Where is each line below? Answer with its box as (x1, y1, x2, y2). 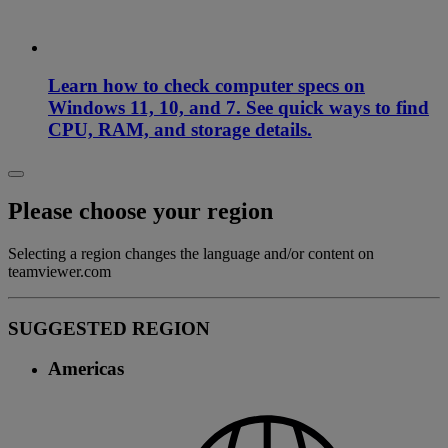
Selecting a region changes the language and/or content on (8, 244, 374, 262)
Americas (48, 358, 124, 380)
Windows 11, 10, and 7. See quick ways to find (48, 97, 429, 119)
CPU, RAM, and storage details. (48, 119, 312, 141)
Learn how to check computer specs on (48, 75, 365, 97)
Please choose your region (8, 198, 273, 225)
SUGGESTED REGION (8, 317, 210, 339)
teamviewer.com (8, 262, 111, 280)
